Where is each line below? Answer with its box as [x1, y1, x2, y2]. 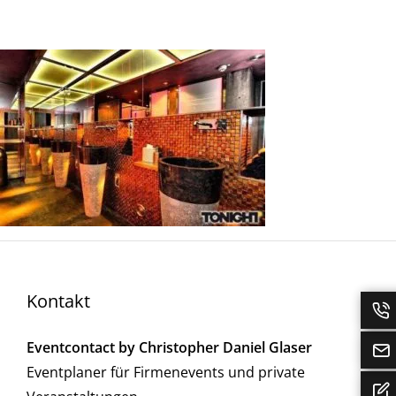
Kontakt [26, 289, 90, 313]
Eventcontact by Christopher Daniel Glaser [26, 338, 312, 357]
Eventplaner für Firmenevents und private [26, 362, 305, 382]
